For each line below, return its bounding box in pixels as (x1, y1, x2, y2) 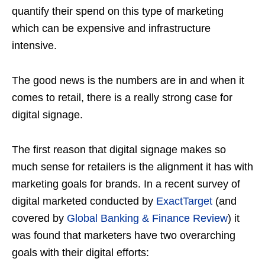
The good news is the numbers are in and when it (12, 75, 244, 86)
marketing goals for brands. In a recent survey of (12, 178, 240, 190)
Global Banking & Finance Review (67, 212, 228, 224)
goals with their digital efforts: (12, 247, 149, 258)
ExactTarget (156, 195, 212, 207)
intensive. (12, 40, 57, 51)
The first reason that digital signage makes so (12, 144, 226, 156)
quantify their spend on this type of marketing (12, 5, 224, 17)
